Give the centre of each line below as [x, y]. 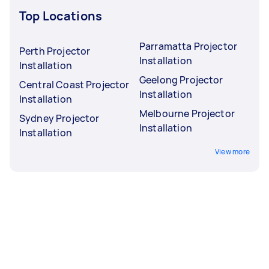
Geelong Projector [181, 80]
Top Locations [61, 16]
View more [232, 151]
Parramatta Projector [188, 46]
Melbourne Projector [187, 113]
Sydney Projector [59, 118]
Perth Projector [55, 51]
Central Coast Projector [74, 84]
